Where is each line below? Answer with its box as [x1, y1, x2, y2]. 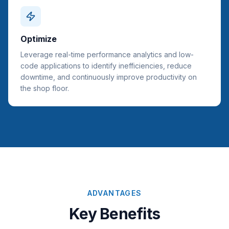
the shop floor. [20, 84, 69, 93]
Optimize [20, 34, 57, 44]
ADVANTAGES [87, 189, 142, 197]
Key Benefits [69, 204, 160, 223]
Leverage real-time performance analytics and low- [20, 50, 194, 59]
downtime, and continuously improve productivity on [20, 73, 197, 81]
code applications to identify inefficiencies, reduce [20, 61, 192, 70]
